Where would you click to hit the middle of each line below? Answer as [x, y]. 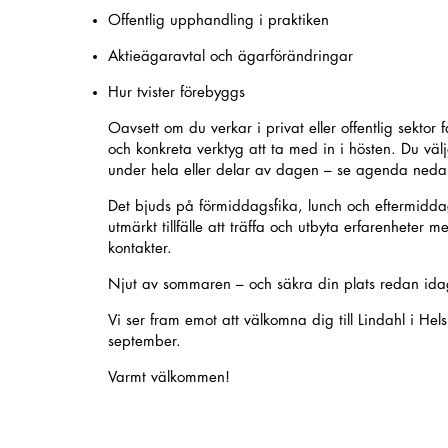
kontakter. [139, 248]
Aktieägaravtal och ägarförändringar [230, 56]
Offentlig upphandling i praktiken [218, 20]
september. [144, 341]
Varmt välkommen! [168, 377]
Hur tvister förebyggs [176, 92]
